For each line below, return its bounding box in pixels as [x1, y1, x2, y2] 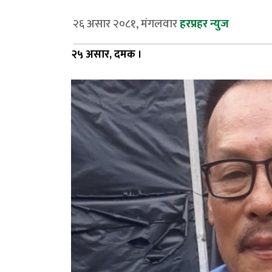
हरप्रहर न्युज [180, 14, 229, 33]
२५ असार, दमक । [71, 45, 142, 64]
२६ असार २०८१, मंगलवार [73, 14, 177, 33]
